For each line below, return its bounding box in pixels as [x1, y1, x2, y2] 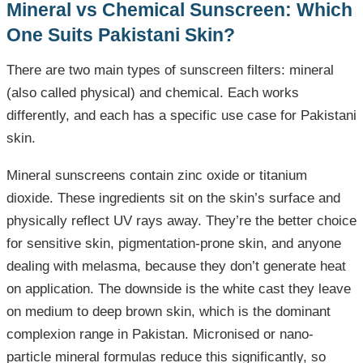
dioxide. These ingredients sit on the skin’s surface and [6, 190, 340, 207]
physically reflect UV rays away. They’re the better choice [6, 213, 357, 229]
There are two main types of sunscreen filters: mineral [6, 62, 334, 79]
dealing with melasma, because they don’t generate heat [6, 258, 346, 275]
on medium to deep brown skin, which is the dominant [6, 304, 331, 320]
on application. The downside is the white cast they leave [6, 281, 351, 297]
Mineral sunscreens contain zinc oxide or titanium [6, 168, 307, 184]
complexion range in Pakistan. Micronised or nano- [6, 327, 314, 343]
